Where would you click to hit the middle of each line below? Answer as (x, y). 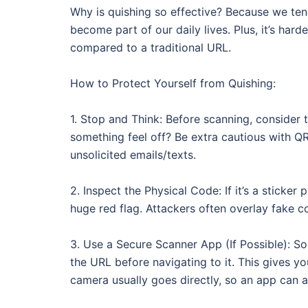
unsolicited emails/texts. (133, 155)
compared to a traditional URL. (151, 47)
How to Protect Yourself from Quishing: (173, 83)
